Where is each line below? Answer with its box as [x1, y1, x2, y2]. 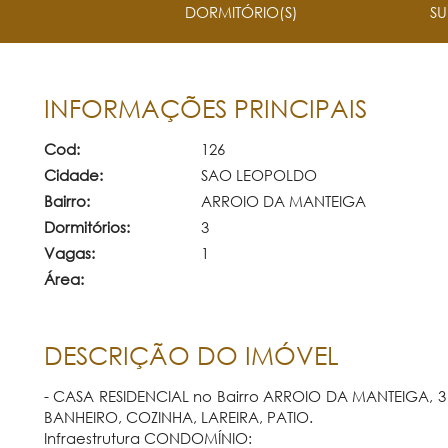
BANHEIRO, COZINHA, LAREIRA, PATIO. [43, 407, 313, 426]
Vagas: [43, 243, 95, 262]
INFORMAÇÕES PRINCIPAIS [43, 92, 367, 124]
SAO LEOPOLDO [200, 165, 317, 184]
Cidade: [43, 165, 103, 184]
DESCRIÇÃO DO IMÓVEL [43, 339, 339, 371]
